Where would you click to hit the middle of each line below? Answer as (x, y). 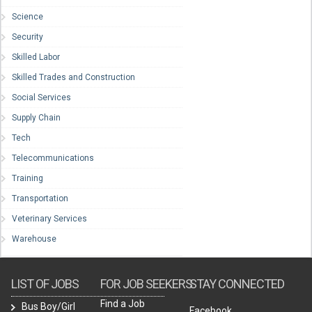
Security (28, 37)
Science (28, 17)
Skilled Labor (36, 57)
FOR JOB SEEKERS (147, 284)
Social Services (41, 98)
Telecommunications (53, 158)
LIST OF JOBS (45, 284)
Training (28, 179)
